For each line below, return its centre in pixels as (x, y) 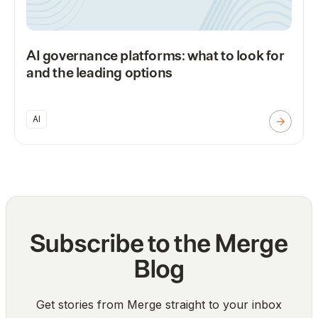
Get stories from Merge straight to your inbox (159, 304)
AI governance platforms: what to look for (155, 55)
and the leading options (99, 72)
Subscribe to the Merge (159, 243)
